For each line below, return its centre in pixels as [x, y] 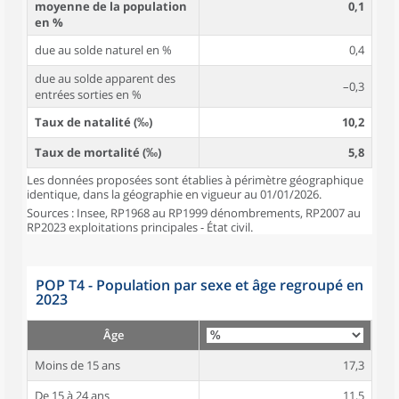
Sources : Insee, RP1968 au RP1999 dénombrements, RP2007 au [194, 213]
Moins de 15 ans [77, 365]
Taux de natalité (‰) [94, 122]
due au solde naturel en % [103, 50]
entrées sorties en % [88, 94]
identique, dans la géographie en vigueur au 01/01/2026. [174, 194]
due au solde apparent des [105, 78]
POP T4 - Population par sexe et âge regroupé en [199, 285]
